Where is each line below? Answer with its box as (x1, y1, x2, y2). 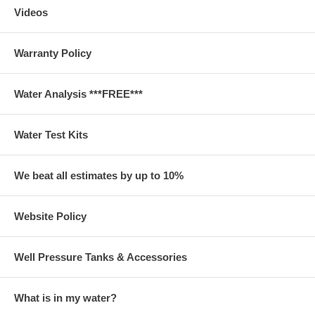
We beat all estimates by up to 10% (14, 169, 184, 181)
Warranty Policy (14, 47, 91, 59)
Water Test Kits (14, 129, 88, 141)
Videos (14, 6, 48, 18)
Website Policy (14, 210, 86, 222)
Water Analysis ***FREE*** (14, 88, 143, 100)
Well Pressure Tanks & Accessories (14, 251, 187, 263)
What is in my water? (14, 292, 117, 304)
